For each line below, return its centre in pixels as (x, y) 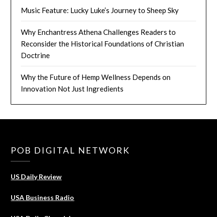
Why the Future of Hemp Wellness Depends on (96, 77)
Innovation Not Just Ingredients (72, 88)
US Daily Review (36, 176)
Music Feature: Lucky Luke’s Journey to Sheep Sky (100, 10)
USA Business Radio (43, 197)
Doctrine (36, 55)
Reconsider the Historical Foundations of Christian (103, 43)
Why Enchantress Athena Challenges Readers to (99, 32)
